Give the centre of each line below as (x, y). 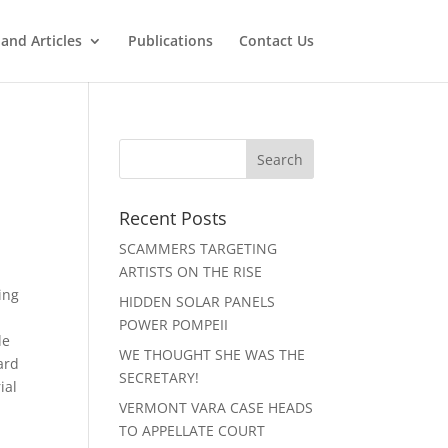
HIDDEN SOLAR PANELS (197, 301)
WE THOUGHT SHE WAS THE (212, 354)
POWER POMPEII (174, 324)
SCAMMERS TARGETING (198, 248)
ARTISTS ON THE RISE (191, 271)
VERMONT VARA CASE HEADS (216, 407)
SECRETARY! (159, 377)
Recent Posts (173, 218)
